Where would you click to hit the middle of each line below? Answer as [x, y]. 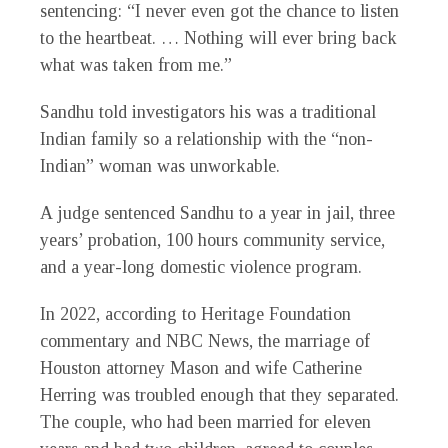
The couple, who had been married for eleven [205, 422]
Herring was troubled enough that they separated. [219, 395]
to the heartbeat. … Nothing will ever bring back [218, 38]
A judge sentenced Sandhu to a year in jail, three [217, 213]
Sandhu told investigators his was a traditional [208, 112]
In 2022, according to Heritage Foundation [195, 314]
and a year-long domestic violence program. [201, 267]
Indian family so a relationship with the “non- [206, 139]
